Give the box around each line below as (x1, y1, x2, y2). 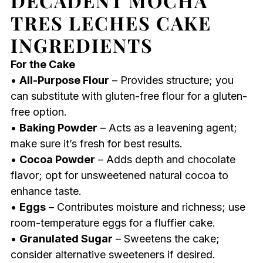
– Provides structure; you (109, 74, 234, 87)
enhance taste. (10, 185, 82, 198)
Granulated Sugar (19, 232, 113, 245)
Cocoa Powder (19, 153, 95, 166)
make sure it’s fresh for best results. (10, 137, 183, 150)
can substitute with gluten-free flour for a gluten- (10, 90, 247, 103)
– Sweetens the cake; (112, 232, 220, 245)
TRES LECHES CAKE (10, 10, 211, 36)
